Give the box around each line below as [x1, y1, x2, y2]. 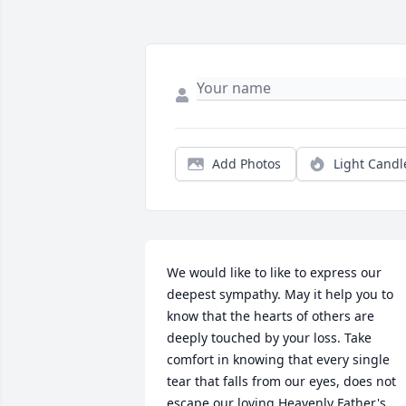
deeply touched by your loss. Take [167, 329, 372, 347]
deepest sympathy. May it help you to [167, 285, 393, 304]
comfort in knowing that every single [167, 351, 390, 369]
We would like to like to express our [167, 264, 382, 282]
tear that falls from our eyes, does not [167, 372, 396, 391]
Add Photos [212, 155, 281, 173]
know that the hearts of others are [167, 307, 374, 325]
